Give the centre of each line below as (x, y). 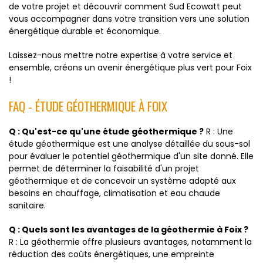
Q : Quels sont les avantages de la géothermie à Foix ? (129, 230)
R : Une (218, 131)
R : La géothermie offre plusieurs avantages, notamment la (130, 242)
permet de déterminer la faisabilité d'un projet (104, 168)
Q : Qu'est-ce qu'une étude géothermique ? (106, 131)
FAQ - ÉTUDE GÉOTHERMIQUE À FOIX (88, 106)
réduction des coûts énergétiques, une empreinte (112, 254)
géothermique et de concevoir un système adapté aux (122, 181)
